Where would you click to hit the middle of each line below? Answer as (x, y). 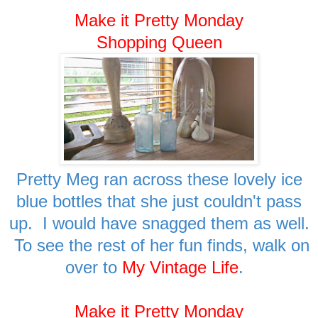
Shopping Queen (159, 42)
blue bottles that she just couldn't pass (159, 201)
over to (93, 267)
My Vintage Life (180, 267)
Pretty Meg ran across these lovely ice (159, 179)
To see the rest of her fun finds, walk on (159, 245)
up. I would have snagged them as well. (159, 223)
